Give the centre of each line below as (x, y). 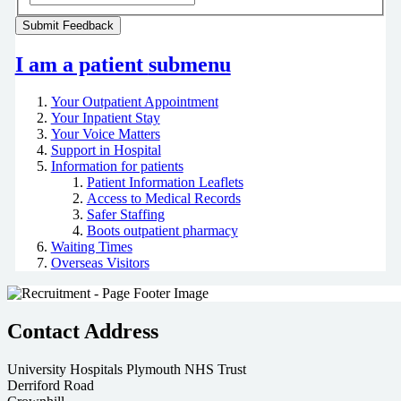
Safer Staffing (125, 215)
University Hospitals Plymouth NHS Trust (127, 370)
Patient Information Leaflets (165, 183)
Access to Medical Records (163, 199)
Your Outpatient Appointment (134, 102)
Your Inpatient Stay (105, 118)
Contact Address (83, 332)
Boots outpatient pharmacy (162, 231)
